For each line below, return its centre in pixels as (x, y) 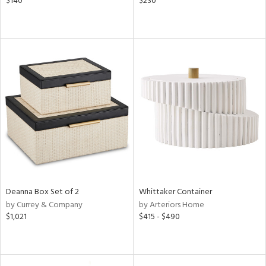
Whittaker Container (175, 192)
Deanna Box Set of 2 (42, 192)
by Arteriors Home (171, 205)
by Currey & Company (44, 205)
